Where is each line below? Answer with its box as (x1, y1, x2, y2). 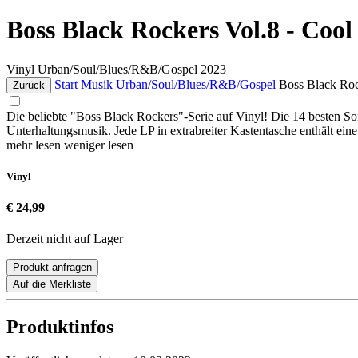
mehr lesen (6, 137, 64, 152)
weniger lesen (64, 137, 133, 152)
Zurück (13, 78, 45, 91)
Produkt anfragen (13, 261, 92, 274)
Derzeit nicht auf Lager (6, 232, 123, 246)
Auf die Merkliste (13, 278, 91, 291)
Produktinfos (6, 316, 113, 338)
